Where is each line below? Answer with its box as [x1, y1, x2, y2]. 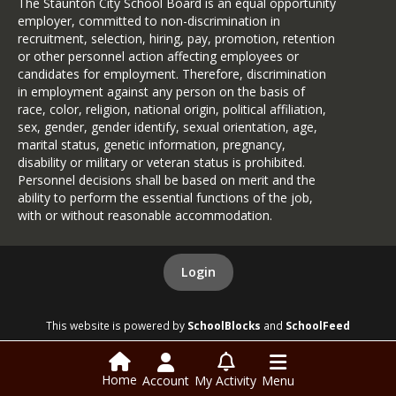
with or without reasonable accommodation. [18, 207, 272, 224]
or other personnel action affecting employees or [18, 48, 299, 65]
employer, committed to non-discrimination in [18, 12, 280, 29]
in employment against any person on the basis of [18, 83, 305, 100]
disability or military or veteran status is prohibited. [18, 154, 305, 171]
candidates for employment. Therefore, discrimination [18, 65, 326, 82]
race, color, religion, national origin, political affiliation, [18, 101, 326, 118]
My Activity [194, 371, 256, 389]
